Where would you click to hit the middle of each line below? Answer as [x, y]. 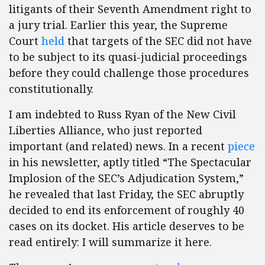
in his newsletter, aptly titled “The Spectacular [130, 162]
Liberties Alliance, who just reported [106, 130]
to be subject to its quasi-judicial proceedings [128, 57]
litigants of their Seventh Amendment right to [130, 9]
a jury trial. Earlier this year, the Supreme [118, 25]
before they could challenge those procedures [129, 73]
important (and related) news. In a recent [118, 146]
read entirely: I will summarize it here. [110, 242]
